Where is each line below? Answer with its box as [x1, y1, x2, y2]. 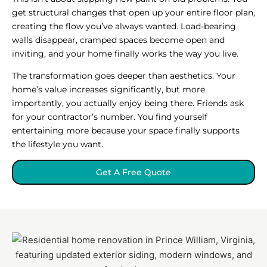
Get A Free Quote [96, 166, 171, 178]
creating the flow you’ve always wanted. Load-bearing [12, 20, 236, 32]
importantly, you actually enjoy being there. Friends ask [12, 97, 244, 108]
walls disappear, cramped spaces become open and [12, 34, 225, 45]
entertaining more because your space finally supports [12, 125, 240, 136]
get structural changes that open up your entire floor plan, [12, 7, 255, 18]
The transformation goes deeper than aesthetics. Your [12, 70, 235, 81]
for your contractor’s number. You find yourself [12, 111, 207, 122]
